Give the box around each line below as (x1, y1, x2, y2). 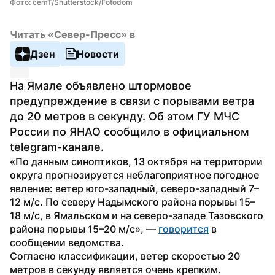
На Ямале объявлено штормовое (10, 79, 192, 92)
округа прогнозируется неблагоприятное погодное (10, 168, 259, 181)
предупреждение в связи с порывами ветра (10, 94, 254, 107)
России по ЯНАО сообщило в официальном (10, 125, 249, 138)
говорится (158, 222, 209, 235)
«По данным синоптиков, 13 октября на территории (10, 155, 263, 168)
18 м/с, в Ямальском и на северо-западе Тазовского (10, 209, 263, 222)
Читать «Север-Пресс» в (10, 28, 135, 41)
